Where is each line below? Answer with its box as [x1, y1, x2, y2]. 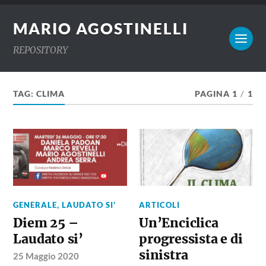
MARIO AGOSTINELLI [13, 20, 189, 37]
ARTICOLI [139, 199, 180, 210]
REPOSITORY [13, 45, 68, 56]
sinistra [139, 246, 188, 263]
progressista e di [139, 230, 243, 247]
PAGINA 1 [194, 89, 237, 99]
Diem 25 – [13, 214, 78, 231]
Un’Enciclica [139, 214, 218, 231]
